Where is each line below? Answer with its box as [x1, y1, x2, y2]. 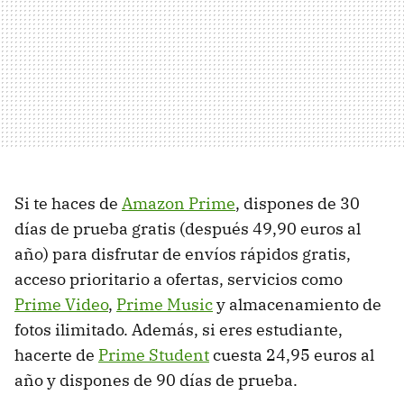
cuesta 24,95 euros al [209, 344, 374, 365]
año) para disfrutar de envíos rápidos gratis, [14, 243, 351, 264]
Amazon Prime [122, 192, 235, 214]
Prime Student [98, 344, 209, 365]
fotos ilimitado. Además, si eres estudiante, [14, 318, 343, 340]
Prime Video [14, 293, 108, 315]
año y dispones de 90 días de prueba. [14, 369, 298, 390]
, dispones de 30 [235, 192, 360, 214]
